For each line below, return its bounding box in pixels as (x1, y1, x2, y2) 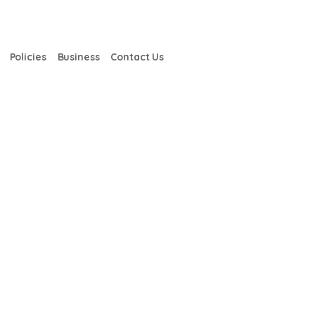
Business (57, 50, 100, 63)
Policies (9, 50, 46, 63)
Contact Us (110, 50, 164, 63)
